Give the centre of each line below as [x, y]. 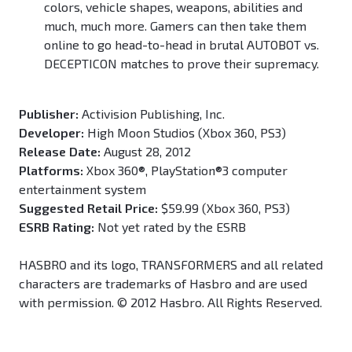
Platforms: [51, 170]
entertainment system [82, 189]
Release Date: [60, 152]
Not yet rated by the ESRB [170, 227]
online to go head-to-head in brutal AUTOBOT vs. [181, 45]
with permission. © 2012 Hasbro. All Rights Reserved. [170, 302]
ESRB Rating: [57, 227]
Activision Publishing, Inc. [152, 114]
